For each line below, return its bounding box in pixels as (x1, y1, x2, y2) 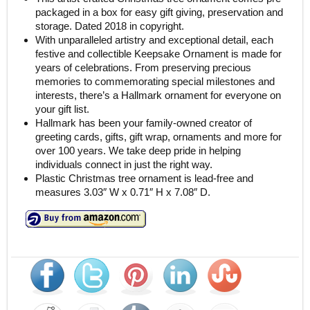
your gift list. (35, 102, 89, 115)
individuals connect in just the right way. (35, 158, 212, 170)
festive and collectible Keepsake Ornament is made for (35, 47, 282, 60)
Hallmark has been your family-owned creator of (35, 116, 252, 129)
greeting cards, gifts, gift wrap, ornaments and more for (35, 130, 282, 143)
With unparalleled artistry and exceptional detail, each (35, 33, 273, 46)
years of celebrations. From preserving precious (35, 61, 251, 73)
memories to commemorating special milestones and (35, 75, 275, 87)
